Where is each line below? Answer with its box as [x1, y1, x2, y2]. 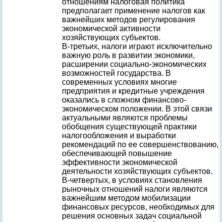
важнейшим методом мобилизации [62, 194, 191, 202]
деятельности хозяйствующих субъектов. [62, 167, 213, 175]
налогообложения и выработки [62, 131, 176, 140]
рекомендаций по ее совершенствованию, [62, 140, 219, 149]
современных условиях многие [62, 78, 177, 86]
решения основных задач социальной [62, 212, 202, 220]
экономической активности [62, 24, 161, 33]
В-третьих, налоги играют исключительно [62, 42, 212, 51]
